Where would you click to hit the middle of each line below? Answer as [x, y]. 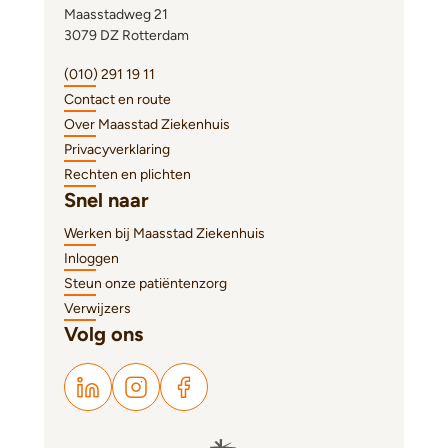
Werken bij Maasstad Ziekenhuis [164, 233]
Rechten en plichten [127, 174]
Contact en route [117, 99]
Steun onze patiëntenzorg [145, 283]
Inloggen [91, 258]
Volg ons [103, 334]
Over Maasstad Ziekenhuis [147, 124]
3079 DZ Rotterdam [126, 35]
